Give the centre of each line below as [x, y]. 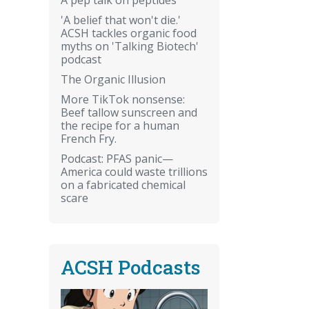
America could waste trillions [134, 171]
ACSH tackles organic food [129, 33]
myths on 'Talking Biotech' [130, 46]
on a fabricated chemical [123, 185]
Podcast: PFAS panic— [117, 158]
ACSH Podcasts [131, 267]
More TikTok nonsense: [123, 99]
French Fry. [89, 138]
